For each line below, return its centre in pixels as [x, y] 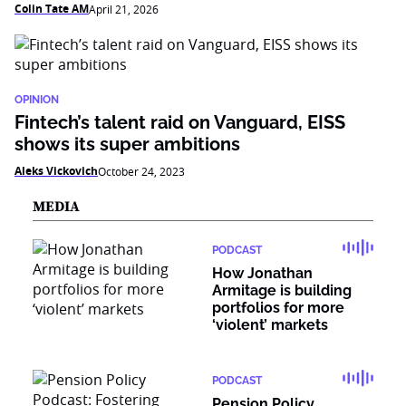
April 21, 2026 [124, 9]
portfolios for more [278, 308]
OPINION [37, 100]
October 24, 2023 [141, 171]
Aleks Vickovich [56, 171]
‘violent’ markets [270, 325]
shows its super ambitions [127, 144]
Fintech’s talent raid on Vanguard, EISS [180, 122]
